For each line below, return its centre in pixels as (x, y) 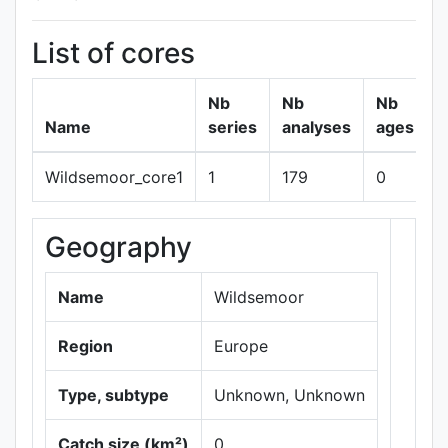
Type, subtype (113, 395)
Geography (118, 247)
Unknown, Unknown (289, 395)
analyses (316, 127)
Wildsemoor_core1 (114, 177)
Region (85, 346)
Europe (241, 346)
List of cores (113, 53)
